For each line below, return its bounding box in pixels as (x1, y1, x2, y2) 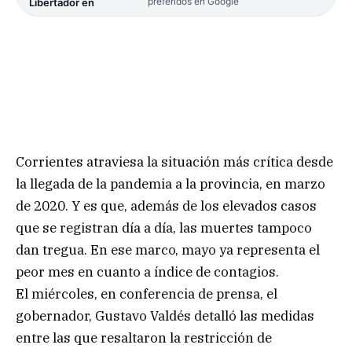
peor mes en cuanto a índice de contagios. (16, 263, 279, 281)
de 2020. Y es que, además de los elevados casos (16, 197, 317, 215)
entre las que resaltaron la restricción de (16, 329, 272, 347)
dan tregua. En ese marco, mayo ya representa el (16, 241, 320, 259)
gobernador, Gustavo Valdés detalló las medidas (16, 307, 314, 325)
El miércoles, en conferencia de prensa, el (16, 285, 277, 303)
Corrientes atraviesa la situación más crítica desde (16, 153, 333, 171)
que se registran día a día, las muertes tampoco (16, 219, 312, 237)
